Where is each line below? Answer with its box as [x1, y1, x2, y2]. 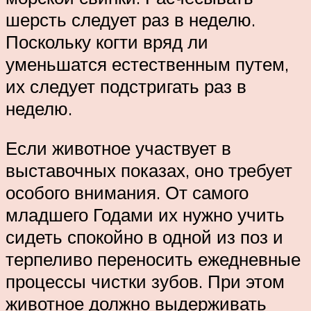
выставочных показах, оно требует [6, 159, 292, 182]
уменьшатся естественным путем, [6, 52, 289, 75]
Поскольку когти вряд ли [6, 30, 208, 53]
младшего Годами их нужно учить [6, 203, 285, 226]
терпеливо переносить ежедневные [6, 248, 301, 271]
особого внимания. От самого [6, 181, 249, 204]
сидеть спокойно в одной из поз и [6, 226, 283, 249]
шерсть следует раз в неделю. [6, 8, 255, 31]
